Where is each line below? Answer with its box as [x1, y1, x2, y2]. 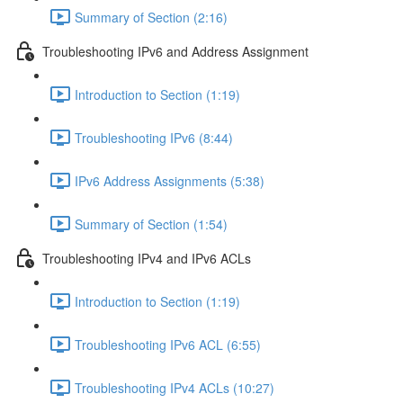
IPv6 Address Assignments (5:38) [75, 171, 264, 190]
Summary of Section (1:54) [75, 214, 228, 233]
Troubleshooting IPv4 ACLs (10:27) [75, 378, 274, 397]
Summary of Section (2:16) [75, 7, 228, 26]
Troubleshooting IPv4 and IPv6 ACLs [42, 248, 251, 267]
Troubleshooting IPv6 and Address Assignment [42, 41, 309, 60]
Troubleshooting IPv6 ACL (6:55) [75, 335, 261, 354]
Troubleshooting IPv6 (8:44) [75, 128, 233, 147]
